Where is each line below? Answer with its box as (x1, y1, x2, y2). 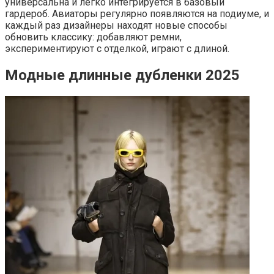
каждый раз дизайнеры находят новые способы (5, 19, 228, 31)
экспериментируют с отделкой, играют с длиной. (5, 42, 229, 54)
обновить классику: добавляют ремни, (5, 31, 182, 43)
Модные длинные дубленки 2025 (5, 66, 240, 84)
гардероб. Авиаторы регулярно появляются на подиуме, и (5, 7, 269, 20)
